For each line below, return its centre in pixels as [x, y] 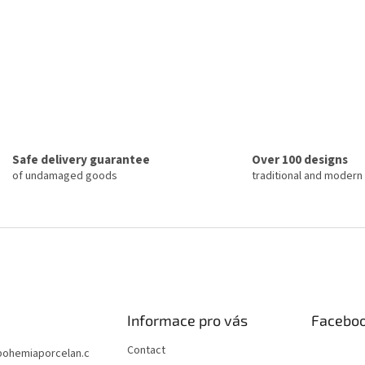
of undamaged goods [64, 176]
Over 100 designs [300, 160]
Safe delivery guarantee [81, 160]
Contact [146, 350]
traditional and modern [307, 176]
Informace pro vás [187, 320]
